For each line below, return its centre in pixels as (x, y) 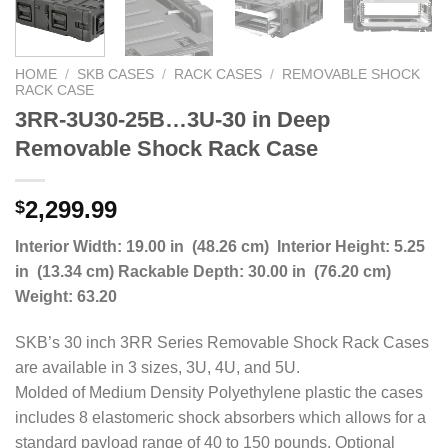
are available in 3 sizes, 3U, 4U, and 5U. (157, 368)
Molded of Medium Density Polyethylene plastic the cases (219, 393)
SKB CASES (116, 74)
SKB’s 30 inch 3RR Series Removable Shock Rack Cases (222, 343)
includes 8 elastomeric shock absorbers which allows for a (220, 418)
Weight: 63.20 (66, 297)
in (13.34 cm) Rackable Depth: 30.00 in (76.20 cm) (203, 272)
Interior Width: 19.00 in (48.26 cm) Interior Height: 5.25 (220, 247)
